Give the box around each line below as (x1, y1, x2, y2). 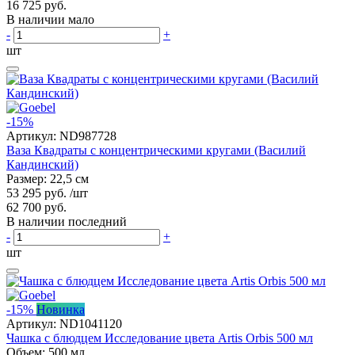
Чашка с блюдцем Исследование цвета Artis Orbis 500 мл (6, 331, 313, 345)
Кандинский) (6, 158, 78, 172)
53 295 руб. (6, 186, 67, 200)
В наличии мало (6, 13, 94, 27)
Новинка (36, 303, 85, 317)
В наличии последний (6, 215, 127, 229)
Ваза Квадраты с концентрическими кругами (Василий (6, 143, 306, 158)
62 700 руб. (6, 200, 67, 215)
